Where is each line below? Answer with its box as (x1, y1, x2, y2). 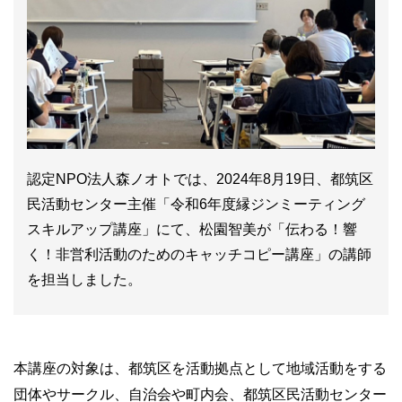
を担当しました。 (27, 272, 142, 287)
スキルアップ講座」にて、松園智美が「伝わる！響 (27, 222, 357, 237)
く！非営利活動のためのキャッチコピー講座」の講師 (27, 247, 371, 262)
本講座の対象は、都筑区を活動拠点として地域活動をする (13, 361, 387, 376)
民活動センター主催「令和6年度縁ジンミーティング (27, 197, 365, 212)
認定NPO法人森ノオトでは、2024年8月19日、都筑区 (27, 171, 373, 187)
